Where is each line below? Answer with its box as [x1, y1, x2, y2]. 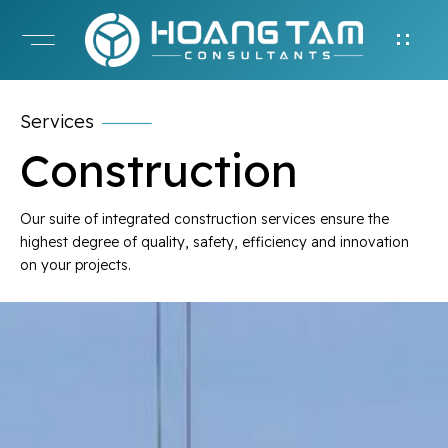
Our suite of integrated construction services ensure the [20, 210, 389, 228]
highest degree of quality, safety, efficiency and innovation [20, 233, 409, 251]
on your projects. [20, 256, 131, 274]
